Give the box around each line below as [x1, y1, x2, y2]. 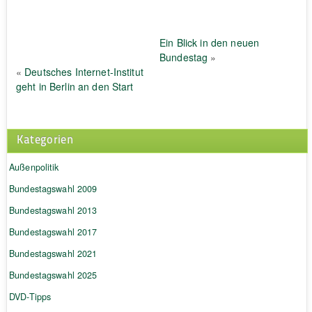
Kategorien [16, 131, 74, 148]
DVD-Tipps [8, 290, 52, 304]
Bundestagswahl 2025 [8, 269, 97, 282]
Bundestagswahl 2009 [8, 182, 97, 196]
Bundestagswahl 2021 [8, 247, 97, 260]
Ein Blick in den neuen [159, 36, 260, 50]
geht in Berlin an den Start [15, 79, 134, 94]
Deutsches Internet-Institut [24, 65, 143, 79]
